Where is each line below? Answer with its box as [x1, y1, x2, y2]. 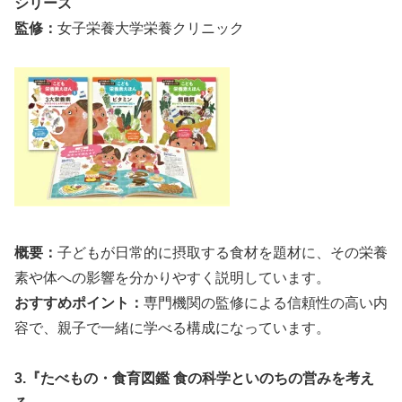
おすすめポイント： [14, 294, 144, 310]
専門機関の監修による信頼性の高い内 [144, 294, 388, 310]
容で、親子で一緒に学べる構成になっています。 [14, 319, 330, 336]
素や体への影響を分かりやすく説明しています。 [14, 269, 330, 285]
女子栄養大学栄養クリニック [57, 21, 244, 37]
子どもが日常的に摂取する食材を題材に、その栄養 [57, 244, 388, 260]
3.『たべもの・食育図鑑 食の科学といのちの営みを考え [14, 371, 374, 387]
